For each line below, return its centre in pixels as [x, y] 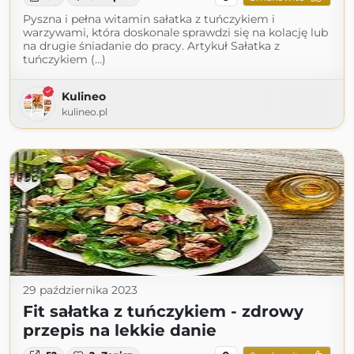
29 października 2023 [80, 290]
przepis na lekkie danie [120, 331]
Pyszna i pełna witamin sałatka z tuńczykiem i [149, 19]
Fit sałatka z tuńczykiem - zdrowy [163, 312]
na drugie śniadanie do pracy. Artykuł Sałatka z [151, 46]
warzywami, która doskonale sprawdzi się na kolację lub [175, 33]
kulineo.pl [85, 112]
